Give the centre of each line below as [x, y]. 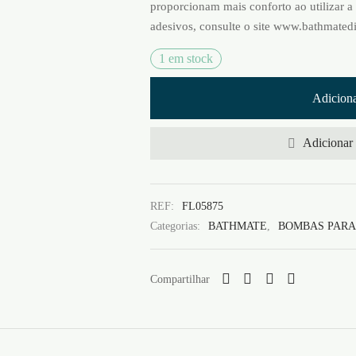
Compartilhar [180, 279]
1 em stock [186, 58]
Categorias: [177, 226]
